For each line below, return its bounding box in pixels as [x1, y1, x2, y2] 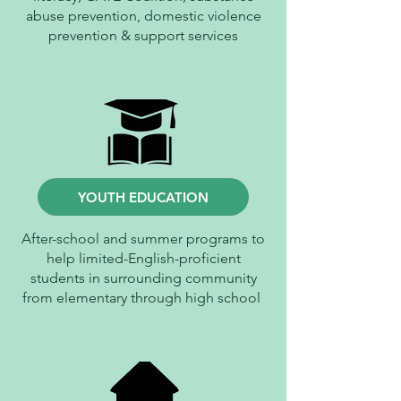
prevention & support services [48, 27, 238, 44]
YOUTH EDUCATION [78, 188, 209, 206]
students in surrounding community [30, 269, 257, 286]
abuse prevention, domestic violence [25, 7, 261, 24]
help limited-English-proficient [46, 250, 241, 267]
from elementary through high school [22, 289, 264, 306]
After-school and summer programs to [21, 230, 265, 247]
